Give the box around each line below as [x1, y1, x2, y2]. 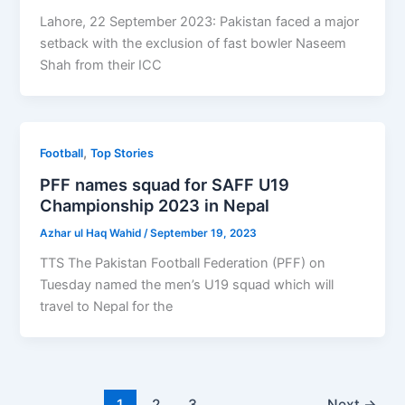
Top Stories [90, 146, 155, 161]
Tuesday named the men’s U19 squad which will [40, 276, 334, 293]
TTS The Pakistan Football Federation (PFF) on [40, 254, 326, 271]
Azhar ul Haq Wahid [40, 226, 145, 240]
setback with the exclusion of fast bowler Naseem [40, 35, 347, 52]
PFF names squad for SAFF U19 [40, 174, 290, 194]
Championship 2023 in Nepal [40, 194, 270, 215]
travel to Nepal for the [40, 297, 174, 315]
